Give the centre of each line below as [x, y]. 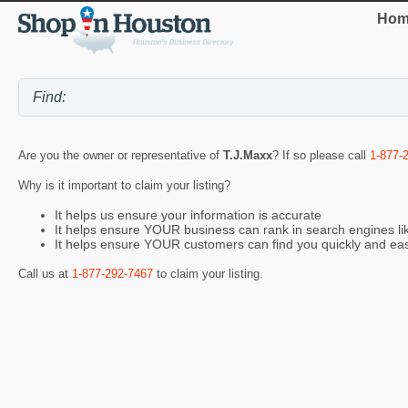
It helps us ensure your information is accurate [188, 215]
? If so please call [321, 156]
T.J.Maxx [248, 156]
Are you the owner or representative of [121, 156]
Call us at [45, 273]
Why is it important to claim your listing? [124, 186]
